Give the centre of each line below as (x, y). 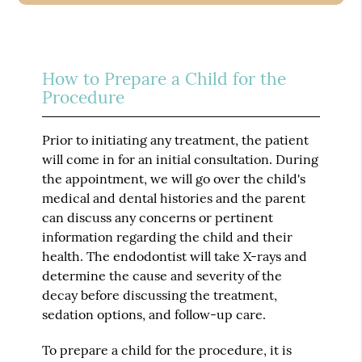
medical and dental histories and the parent (174, 198)
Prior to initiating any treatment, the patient (176, 139)
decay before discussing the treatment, (160, 295)
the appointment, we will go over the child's (174, 178)
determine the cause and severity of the (162, 275)
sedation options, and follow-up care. (154, 314)
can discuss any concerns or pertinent (158, 217)
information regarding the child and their (168, 236)
